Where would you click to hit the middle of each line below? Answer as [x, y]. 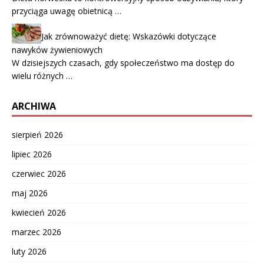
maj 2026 [30, 193]
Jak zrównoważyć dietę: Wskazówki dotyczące [129, 37]
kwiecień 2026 [39, 212]
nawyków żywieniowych [57, 49]
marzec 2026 [37, 232]
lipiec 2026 [32, 154]
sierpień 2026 [37, 134]
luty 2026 [29, 251]
